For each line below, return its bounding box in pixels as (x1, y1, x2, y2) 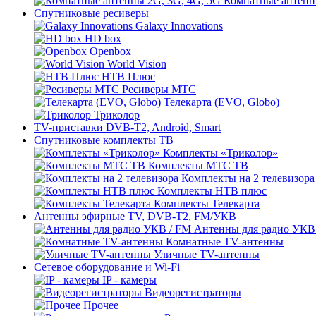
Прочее (83, 298, 119, 311)
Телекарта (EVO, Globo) (164, 95, 279, 108)
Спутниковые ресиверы (34, 6, 149, 19)
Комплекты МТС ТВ (148, 159, 248, 171)
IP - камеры (102, 273, 157, 286)
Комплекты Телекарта (154, 197, 260, 209)
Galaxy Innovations (135, 19, 223, 32)
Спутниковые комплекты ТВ (34, 133, 174, 146)
